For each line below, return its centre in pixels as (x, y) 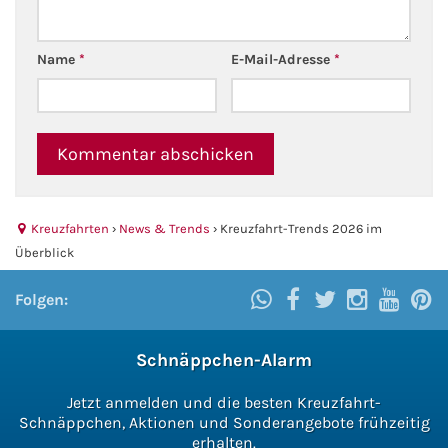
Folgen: (41, 299)
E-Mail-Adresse (283, 59)
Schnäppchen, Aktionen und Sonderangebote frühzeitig (224, 422)
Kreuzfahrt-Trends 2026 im (301, 228)
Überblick (44, 252)
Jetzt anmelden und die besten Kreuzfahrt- (224, 402)
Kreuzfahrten (68, 228)
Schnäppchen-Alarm (224, 359)
